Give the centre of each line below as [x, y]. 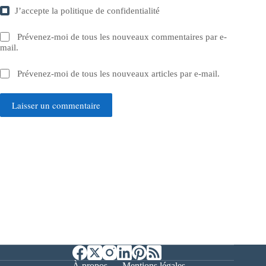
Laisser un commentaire [56, 105]
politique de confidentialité [110, 10]
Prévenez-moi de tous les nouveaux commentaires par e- [122, 37]
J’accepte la [38, 10]
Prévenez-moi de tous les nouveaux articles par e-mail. [119, 73]
